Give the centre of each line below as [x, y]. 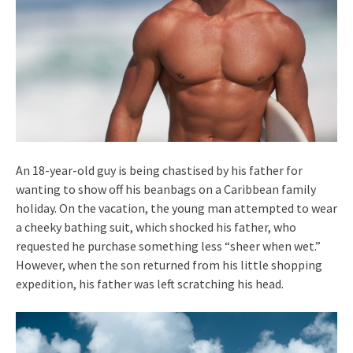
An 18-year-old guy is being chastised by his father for [159, 170]
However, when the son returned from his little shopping [169, 264]
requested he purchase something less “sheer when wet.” [168, 245]
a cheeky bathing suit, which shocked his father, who [156, 227]
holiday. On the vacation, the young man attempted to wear [176, 208]
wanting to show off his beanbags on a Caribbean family [166, 189]
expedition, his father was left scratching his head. [150, 283]
